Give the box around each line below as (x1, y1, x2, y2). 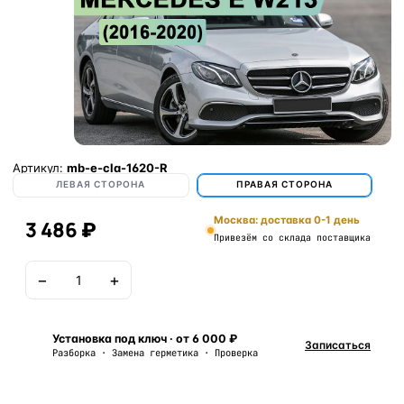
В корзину (231, 272, 294, 288)
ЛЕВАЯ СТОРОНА (56, 179, 146, 189)
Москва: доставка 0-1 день (214, 214, 360, 226)
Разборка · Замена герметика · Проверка (52, 346, 258, 359)
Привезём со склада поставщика (214, 232, 371, 243)
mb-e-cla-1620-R (67, 161, 168, 175)
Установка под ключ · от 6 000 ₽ (52, 332, 237, 345)
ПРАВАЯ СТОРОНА (235, 179, 333, 189)
